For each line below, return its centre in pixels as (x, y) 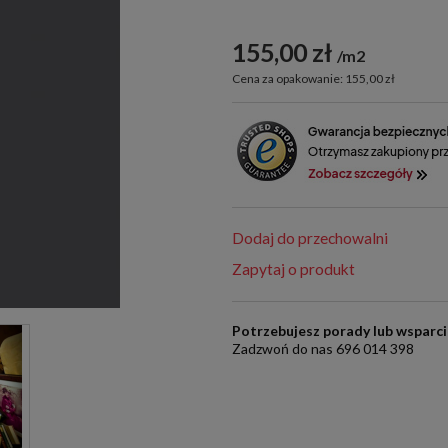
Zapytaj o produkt (294, 269)
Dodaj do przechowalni (310, 238)
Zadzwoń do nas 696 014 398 (323, 349)
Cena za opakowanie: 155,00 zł (314, 79)
